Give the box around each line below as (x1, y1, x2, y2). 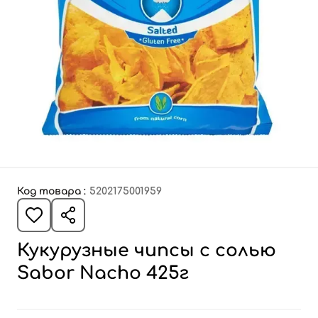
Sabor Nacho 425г (17, 263, 189, 283)
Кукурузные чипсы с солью (17, 241, 276, 261)
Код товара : (17, 186, 86, 197)
